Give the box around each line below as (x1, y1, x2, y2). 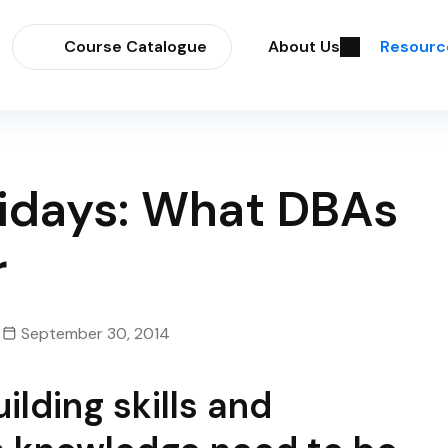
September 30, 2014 (21, 323, 170, 344)
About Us (268, 36, 341, 57)
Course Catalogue (64, 36, 208, 57)
